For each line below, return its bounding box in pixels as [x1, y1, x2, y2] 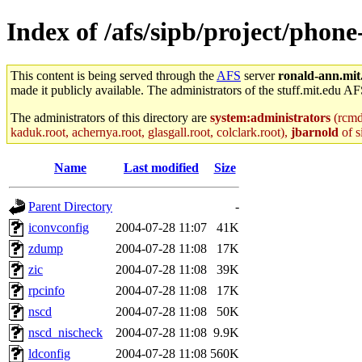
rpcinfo [28, 283, 65, 297]
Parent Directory [28, 199, 112, 213]
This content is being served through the [11, 68, 217, 82]
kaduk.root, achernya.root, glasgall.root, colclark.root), [11, 124, 291, 139]
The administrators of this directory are [11, 110, 210, 124]
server [241, 68, 278, 82]
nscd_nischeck [28, 325, 103, 339]
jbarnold [291, 124, 339, 139]
